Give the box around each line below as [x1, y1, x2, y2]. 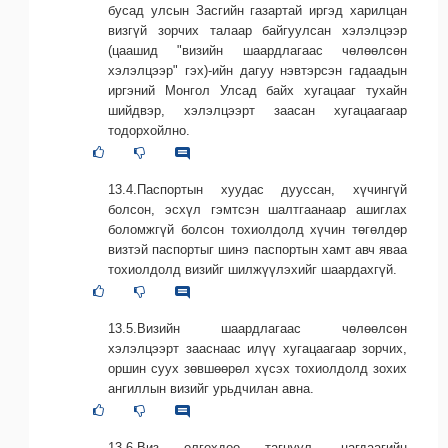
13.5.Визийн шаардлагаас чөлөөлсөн [108, 320, 407, 336]
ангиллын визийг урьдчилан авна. [108, 380, 314, 396]
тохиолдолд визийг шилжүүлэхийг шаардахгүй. [108, 261, 397, 277]
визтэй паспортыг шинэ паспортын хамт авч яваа [108, 241, 407, 257]
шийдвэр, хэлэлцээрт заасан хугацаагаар [108, 102, 407, 118]
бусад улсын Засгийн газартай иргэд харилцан [108, 2, 407, 18]
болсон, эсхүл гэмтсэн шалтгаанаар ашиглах [108, 201, 407, 217]
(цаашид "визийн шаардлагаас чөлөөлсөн [108, 42, 407, 58]
